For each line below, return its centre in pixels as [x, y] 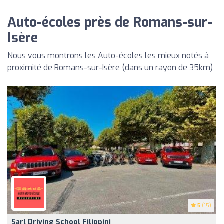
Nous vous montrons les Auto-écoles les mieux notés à [108, 56]
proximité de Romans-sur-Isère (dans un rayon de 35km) [110, 68]
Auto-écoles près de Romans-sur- [110, 23]
